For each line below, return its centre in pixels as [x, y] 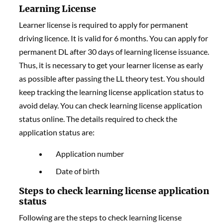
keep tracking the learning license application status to [111, 92]
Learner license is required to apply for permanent [104, 25]
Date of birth [78, 171]
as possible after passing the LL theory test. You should [112, 79]
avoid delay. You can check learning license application [111, 106]
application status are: [57, 132]
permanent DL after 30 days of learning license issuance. [114, 52]
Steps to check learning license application [114, 191]
